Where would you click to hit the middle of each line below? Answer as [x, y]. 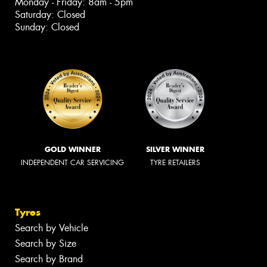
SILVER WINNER [175, 150]
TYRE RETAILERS [175, 163]
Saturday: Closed [50, 15]
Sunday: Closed [47, 27]
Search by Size [46, 243]
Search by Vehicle [52, 228]
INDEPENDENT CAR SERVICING [72, 163]
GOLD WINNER [72, 150]
